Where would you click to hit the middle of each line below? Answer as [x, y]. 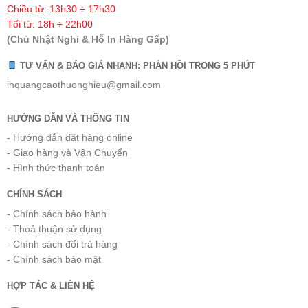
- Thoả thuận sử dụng [54, 229]
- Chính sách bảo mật [54, 259]
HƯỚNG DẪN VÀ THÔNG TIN [68, 118]
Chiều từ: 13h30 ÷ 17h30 [61, 9]
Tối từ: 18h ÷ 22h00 [49, 24]
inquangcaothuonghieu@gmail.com [84, 85]
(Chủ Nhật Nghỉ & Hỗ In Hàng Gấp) [88, 39]
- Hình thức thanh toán [56, 168]
